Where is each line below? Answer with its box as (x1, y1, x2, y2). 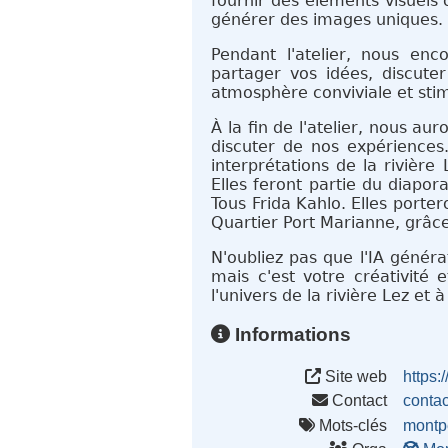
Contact (328, 392, 388, 410)
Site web (321, 367, 388, 385)
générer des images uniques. (211, 10, 444, 30)
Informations (230, 323, 352, 345)
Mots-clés (315, 416, 388, 434)
